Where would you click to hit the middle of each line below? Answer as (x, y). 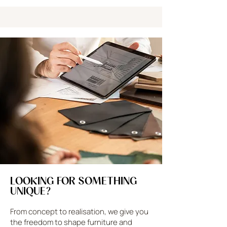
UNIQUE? (31, 191)
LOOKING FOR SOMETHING (74, 181)
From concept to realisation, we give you (79, 211)
